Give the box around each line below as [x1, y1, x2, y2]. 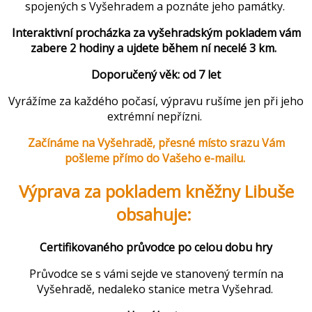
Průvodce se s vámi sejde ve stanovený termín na [29, 266, 283, 282]
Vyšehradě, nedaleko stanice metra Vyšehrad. [36, 281, 276, 297]
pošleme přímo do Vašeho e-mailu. [64, 150, 248, 166]
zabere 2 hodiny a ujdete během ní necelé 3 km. [30, 40, 282, 56]
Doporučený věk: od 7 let [91, 67, 221, 83]
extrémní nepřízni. [107, 109, 205, 125]
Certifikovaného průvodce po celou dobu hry [40, 240, 272, 256]
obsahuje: [116, 203, 196, 226]
